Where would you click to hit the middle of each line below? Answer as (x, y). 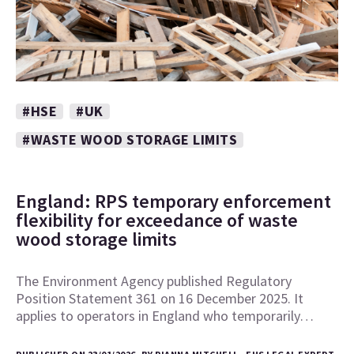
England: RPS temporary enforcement (173, 201)
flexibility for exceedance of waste (157, 220)
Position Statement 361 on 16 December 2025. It (160, 298)
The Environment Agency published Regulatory (154, 281)
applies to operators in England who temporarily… (165, 315)
